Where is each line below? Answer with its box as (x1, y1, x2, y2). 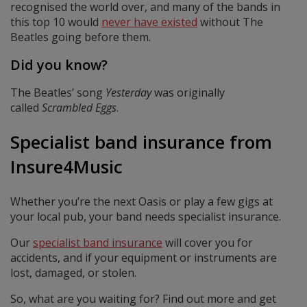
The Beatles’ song (10, 84, 106, 100)
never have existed (101, 14, 197, 29)
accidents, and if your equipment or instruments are (10, 249, 277, 265)
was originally (151, 84, 225, 100)
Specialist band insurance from (10, 130, 272, 155)
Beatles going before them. (10, 29, 151, 45)
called (10, 99, 42, 115)
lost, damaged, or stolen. (10, 265, 136, 280)
